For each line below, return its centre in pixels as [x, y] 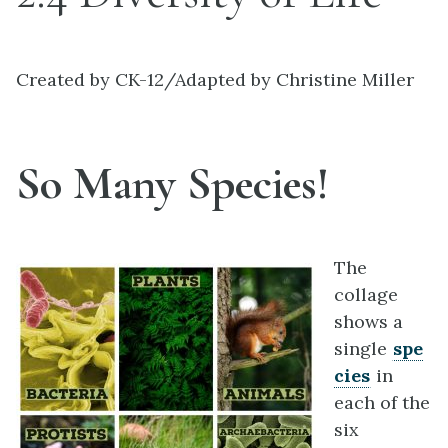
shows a [368, 321]
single [363, 348]
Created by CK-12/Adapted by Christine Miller [215, 79]
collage [366, 294]
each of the [382, 402]
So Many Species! [172, 182]
